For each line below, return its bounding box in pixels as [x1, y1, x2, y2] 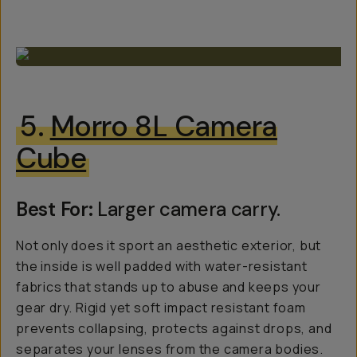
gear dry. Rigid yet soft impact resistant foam [16, 299, 306, 317]
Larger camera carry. [97, 197, 280, 222]
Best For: [16, 197, 97, 222]
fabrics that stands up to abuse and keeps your [16, 278, 321, 296]
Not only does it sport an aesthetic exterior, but [16, 237, 322, 255]
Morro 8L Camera [49, 108, 277, 146]
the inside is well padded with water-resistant [16, 257, 308, 276]
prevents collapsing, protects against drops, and [16, 320, 332, 338]
